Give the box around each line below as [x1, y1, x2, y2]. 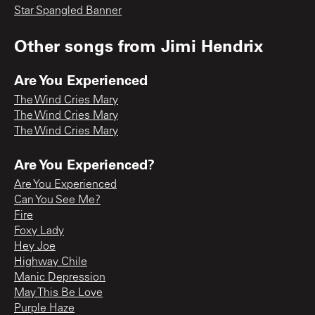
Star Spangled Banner [14, 5, 122, 17]
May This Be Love [14, 287, 103, 299]
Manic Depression [14, 271, 105, 283]
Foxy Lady [14, 225, 64, 237]
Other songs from [14, 34, 161, 56]
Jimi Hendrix [161, 34, 263, 56]
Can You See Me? [14, 194, 101, 206]
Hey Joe [14, 240, 56, 252]
